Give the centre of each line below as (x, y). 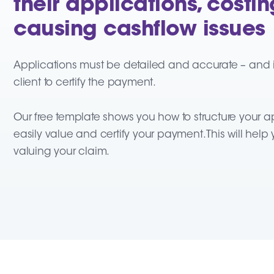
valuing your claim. (62, 152)
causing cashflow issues (139, 31)
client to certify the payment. (85, 83)
